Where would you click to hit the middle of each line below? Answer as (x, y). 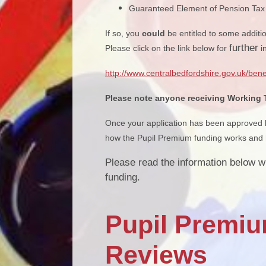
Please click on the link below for (167, 48)
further (244, 47)
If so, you (123, 33)
